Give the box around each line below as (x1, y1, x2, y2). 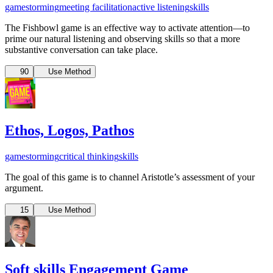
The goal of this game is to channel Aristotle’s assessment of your (5, 172, 255, 183)
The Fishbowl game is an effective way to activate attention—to (5, 22, 250, 33)
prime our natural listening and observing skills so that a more (5, 33, 240, 44)
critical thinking (59, 151, 119, 162)
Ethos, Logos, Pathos (5, 122, 134, 139)
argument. (5, 183, 43, 194)
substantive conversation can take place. (5, 44, 158, 55)
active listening (132, 1, 190, 12)
